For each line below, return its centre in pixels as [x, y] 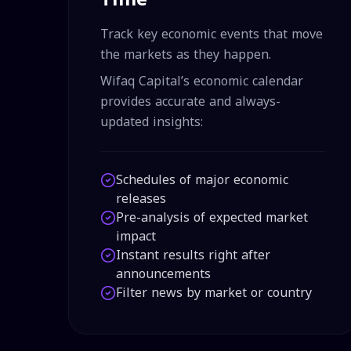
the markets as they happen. [186, 54]
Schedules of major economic [202, 180]
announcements [163, 274]
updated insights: [152, 122]
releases [141, 199]
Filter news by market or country [214, 293]
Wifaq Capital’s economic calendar [202, 81]
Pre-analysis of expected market [212, 217]
